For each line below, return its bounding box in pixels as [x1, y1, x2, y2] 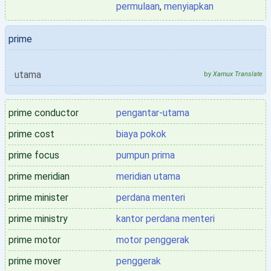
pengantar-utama [116, 107, 189, 119]
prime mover [8, 255, 61, 267]
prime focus [8, 149, 59, 161]
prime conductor [8, 107, 79, 119]
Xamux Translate [213, 70, 263, 78]
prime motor [8, 234, 60, 246]
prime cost [8, 128, 54, 140]
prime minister [8, 192, 68, 203]
